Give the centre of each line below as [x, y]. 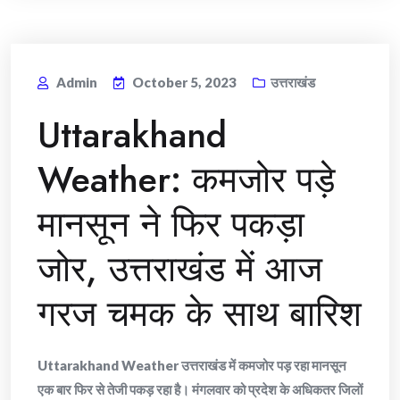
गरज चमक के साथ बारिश [200, 313]
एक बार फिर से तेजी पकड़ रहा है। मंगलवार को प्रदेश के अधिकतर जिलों [200, 389]
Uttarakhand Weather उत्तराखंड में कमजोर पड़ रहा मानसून [192, 365]
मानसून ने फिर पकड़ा [171, 224]
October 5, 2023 [184, 82]
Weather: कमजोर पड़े [186, 179]
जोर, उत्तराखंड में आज [180, 269]
